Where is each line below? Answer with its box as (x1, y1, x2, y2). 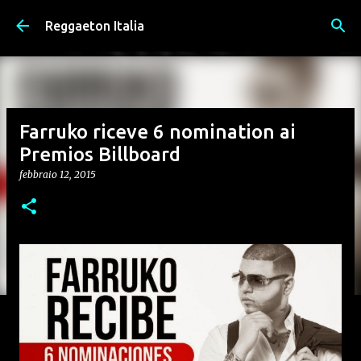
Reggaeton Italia (45, 19, 144, 33)
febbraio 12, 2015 (19, 168, 96, 180)
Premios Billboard (19, 143, 180, 165)
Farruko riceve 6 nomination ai (19, 121, 296, 143)
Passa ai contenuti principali (98, 13, 263, 27)
